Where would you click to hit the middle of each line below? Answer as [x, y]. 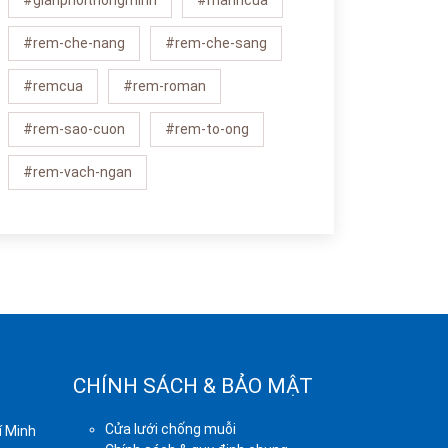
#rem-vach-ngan [77, 172]
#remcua [53, 86]
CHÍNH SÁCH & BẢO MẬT [193, 386]
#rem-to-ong [207, 129]
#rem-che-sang [216, 43]
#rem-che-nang [74, 43]
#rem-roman [164, 86]
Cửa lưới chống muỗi [170, 429]
